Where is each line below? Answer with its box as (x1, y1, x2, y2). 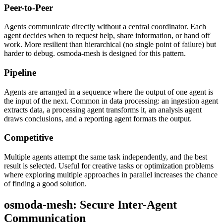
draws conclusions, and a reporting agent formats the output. (4, 114, 192, 123)
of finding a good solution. (4, 179, 87, 188)
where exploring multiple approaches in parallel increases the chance (4, 170, 218, 179)
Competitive (4, 132, 53, 143)
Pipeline (4, 67, 36, 78)
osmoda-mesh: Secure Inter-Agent (4, 198, 177, 212)
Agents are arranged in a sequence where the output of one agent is (4, 87, 213, 96)
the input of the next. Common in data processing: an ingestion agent (4, 96, 218, 105)
